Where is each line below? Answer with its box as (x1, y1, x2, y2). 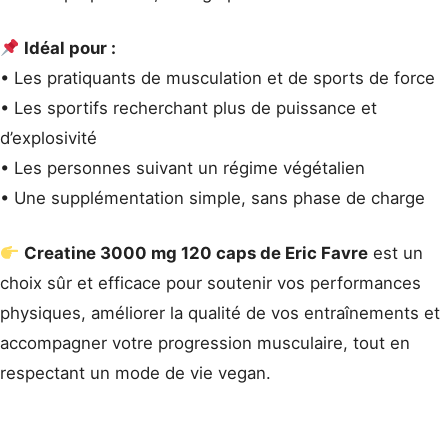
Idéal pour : (24, 37, 117, 58)
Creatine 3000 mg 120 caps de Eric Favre (24, 243, 369, 264)
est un (368, 243, 424, 264)
